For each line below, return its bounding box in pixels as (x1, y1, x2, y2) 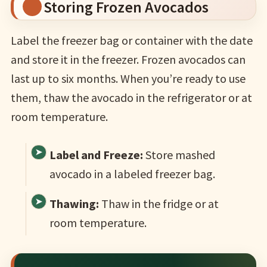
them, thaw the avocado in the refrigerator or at (10, 89, 252, 105)
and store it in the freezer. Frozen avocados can (10, 51, 246, 67)
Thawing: (49, 195, 99, 211)
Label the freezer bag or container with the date (10, 32, 253, 48)
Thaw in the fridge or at (98, 195, 219, 211)
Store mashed (142, 147, 215, 162)
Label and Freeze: (49, 147, 143, 162)
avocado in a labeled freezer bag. (49, 166, 215, 181)
